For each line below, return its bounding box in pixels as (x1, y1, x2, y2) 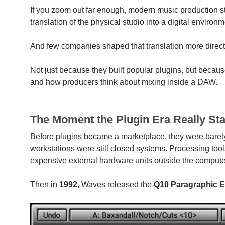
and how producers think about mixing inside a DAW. (30, 77, 218, 86)
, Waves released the (77, 180, 154, 189)
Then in (30, 180, 60, 189)
